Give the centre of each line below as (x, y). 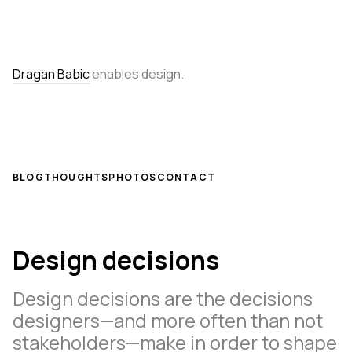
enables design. (137, 74)
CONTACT (186, 177)
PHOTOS (133, 177)
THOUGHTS (76, 177)
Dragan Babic (51, 74)
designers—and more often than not (168, 320)
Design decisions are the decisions (163, 298)
